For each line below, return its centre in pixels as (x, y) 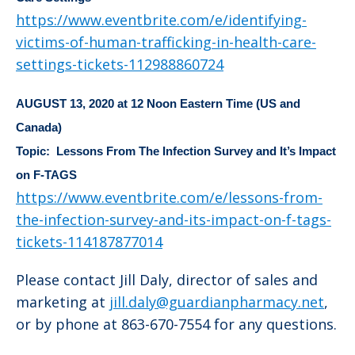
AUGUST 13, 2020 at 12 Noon (98, 104)
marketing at (63, 302)
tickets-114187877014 (89, 242)
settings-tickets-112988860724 (120, 65)
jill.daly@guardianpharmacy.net (217, 302)
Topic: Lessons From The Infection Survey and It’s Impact (176, 151)
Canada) (39, 128)
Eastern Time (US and (240, 104)
